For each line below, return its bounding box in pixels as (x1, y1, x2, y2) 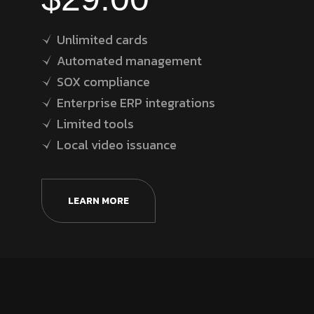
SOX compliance (57, 71, 151, 91)
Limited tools (57, 114, 135, 133)
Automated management (57, 50, 203, 70)
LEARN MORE (68, 193, 130, 208)
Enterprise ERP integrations (57, 93, 216, 112)
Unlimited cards (57, 29, 149, 49)
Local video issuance (57, 135, 177, 154)
